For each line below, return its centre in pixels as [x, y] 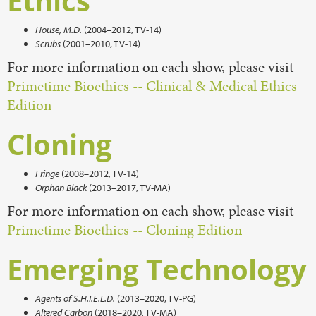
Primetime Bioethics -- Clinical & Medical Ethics [152, 86]
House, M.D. [59, 30]
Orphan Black [61, 188]
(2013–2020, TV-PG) [157, 298]
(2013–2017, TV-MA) [129, 188]
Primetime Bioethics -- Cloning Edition [124, 230]
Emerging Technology [157, 269]
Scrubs [49, 44]
